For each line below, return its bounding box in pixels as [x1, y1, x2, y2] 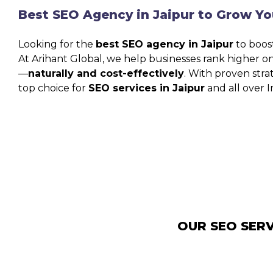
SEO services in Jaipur [88, 82, 205, 94]
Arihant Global [32, 52, 102, 65]
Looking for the [18, 38, 96, 50]
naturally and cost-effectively [28, 67, 184, 79]
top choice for [18, 82, 88, 94]
